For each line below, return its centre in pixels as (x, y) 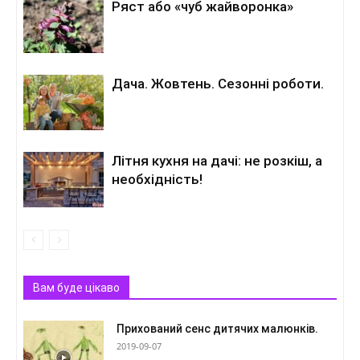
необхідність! (157, 179)
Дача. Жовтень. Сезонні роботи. (218, 84)
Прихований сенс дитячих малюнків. (217, 329)
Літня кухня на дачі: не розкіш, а (217, 161)
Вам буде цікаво (76, 288)
